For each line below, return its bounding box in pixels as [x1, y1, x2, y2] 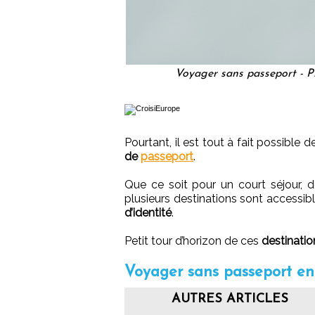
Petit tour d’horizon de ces [124, 233, 262, 247]
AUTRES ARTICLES [172, 292, 288, 306]
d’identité [124, 205, 172, 219]
